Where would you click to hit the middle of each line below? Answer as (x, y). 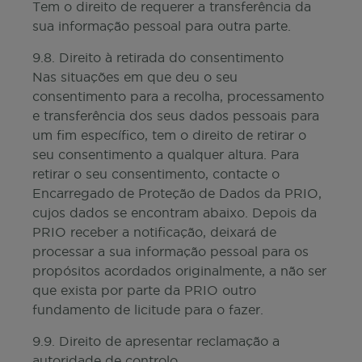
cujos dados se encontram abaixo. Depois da (175, 213)
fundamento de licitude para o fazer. (148, 309)
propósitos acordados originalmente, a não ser (179, 271)
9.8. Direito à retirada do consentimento (158, 57)
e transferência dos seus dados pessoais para (176, 116)
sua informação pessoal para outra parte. (162, 26)
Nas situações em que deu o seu (135, 77)
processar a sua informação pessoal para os (170, 251)
